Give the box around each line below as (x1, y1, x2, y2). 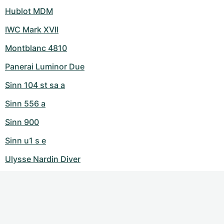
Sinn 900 (5, 117, 39, 127)
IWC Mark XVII (5, 24, 58, 34)
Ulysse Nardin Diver (5, 154, 80, 164)
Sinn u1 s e (5, 135, 46, 145)
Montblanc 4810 (5, 43, 67, 53)
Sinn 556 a (5, 98, 45, 108)
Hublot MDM (5, 6, 53, 16)
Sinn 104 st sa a (5, 80, 65, 90)
